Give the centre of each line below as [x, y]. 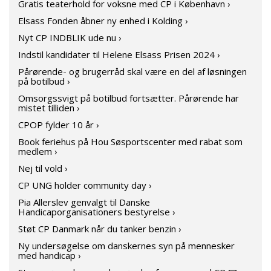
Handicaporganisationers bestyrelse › [97, 212]
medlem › [38, 151]
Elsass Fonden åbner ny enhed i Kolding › [103, 21]
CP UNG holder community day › [85, 185]
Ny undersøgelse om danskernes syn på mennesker [126, 246]
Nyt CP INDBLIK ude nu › [70, 38]
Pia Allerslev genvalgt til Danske [84, 202]
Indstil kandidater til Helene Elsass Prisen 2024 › [119, 54]
